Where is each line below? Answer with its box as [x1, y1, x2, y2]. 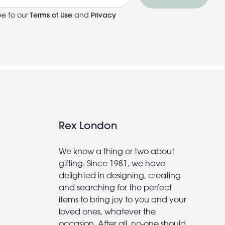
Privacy [91, 10, 116, 20]
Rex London [59, 119, 118, 132]
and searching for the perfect [59, 182, 172, 192]
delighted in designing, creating [59, 170, 181, 180]
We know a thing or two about [59, 146, 175, 156]
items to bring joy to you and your [59, 194, 187, 204]
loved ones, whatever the [59, 206, 156, 216]
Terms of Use [30, 10, 72, 20]
